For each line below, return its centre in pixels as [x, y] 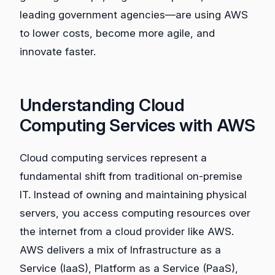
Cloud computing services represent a [113, 157]
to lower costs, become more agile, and [117, 33]
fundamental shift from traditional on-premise [131, 176]
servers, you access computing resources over [135, 213]
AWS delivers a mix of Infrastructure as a [120, 250]
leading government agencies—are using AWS [134, 14]
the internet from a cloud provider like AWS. [127, 231]
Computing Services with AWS [137, 125]
